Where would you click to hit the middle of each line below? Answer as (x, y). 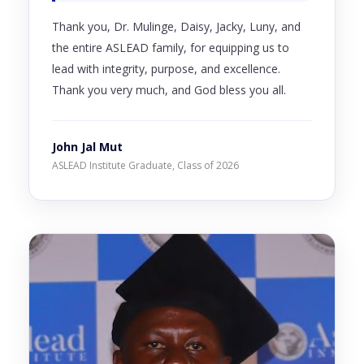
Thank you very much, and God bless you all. (169, 89)
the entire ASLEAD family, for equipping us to (171, 47)
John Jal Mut (87, 146)
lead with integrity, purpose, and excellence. (166, 68)
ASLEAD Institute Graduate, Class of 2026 (145, 165)
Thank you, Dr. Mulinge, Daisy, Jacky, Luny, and (176, 26)
